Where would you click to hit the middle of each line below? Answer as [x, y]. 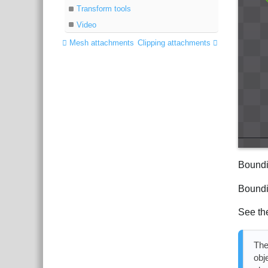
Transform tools [104, 9]
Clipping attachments [176, 42]
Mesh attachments [101, 42]
